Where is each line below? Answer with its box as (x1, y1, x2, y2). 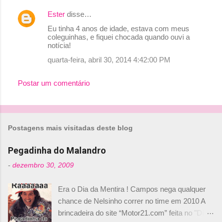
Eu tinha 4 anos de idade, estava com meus (48, 24, 189, 33)
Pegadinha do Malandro (8, 145, 106, 156)
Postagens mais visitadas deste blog (8, 124, 133, 132)
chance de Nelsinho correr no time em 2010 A (58, 197, 206, 205)
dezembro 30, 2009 (12, 162, 74, 169)
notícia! (48, 41, 71, 50)
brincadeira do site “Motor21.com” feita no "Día (58, 209, 209, 217)
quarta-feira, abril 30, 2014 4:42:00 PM (48, 55, 170, 64)
